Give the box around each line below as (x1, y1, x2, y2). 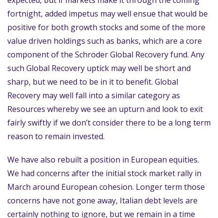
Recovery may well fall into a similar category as (7, 90, 180, 101)
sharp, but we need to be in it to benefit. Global (7, 76, 178, 87)
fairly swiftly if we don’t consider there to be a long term (7, 117, 211, 128)
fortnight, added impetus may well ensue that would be (7, 8, 208, 19)
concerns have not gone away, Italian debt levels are (7, 195, 198, 206)
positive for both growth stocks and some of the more (7, 22, 205, 33)
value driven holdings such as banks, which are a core (7, 36, 202, 46)
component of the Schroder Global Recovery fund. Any (7, 49, 204, 60)
